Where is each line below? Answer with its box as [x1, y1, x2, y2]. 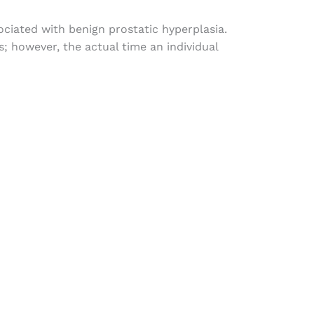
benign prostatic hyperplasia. [64, 22, 227, 36]
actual [84, 40, 118, 54]
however [11, 40, 57, 54]
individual [166, 40, 218, 54]
